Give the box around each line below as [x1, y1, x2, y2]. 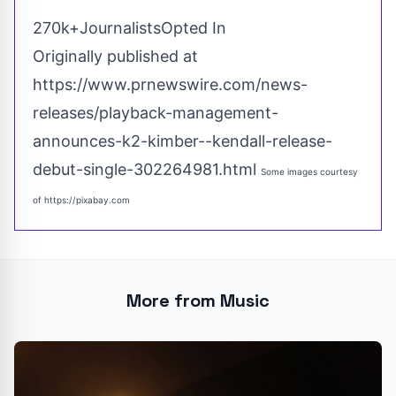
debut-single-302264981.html [33, 160, 256, 179]
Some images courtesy [261, 166, 358, 178]
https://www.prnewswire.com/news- [33, 75, 308, 95]
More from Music [126, 289, 270, 313]
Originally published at [33, 47, 198, 66]
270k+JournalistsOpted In [33, 19, 226, 38]
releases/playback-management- [33, 103, 278, 123]
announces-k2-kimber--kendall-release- [33, 132, 332, 151]
